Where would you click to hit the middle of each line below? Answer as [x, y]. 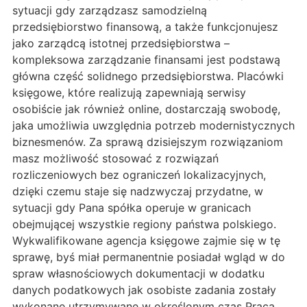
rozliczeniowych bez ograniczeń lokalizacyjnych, [139, 174]
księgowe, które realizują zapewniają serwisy [129, 92]
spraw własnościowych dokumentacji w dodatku [138, 273]
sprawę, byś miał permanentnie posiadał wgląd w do [149, 257]
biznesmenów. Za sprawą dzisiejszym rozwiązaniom [148, 142]
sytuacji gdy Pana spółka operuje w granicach [132, 207]
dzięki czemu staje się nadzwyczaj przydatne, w [138, 191]
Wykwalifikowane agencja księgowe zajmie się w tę [146, 240]
